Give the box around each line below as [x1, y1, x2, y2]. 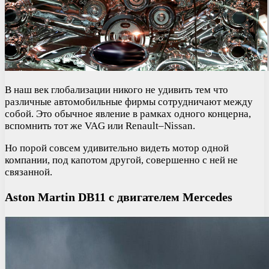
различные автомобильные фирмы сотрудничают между [5, 95, 253, 107]
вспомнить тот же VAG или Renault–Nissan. [5, 119, 195, 131]
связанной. [5, 166, 52, 178]
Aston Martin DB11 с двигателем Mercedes [5, 190, 232, 204]
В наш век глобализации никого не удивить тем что [5, 83, 228, 95]
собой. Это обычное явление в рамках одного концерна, [5, 107, 251, 119]
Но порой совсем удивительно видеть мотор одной [5, 142, 229, 154]
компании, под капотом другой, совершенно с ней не [5, 154, 238, 166]
